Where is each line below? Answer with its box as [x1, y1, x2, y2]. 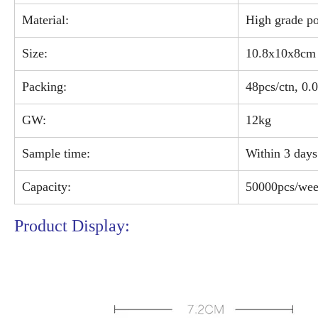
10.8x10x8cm [242, 46, 316, 61]
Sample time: [18, 146, 90, 161]
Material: [18, 13, 69, 28]
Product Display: [14, 216, 130, 236]
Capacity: [18, 180, 71, 194]
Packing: [18, 79, 67, 94]
